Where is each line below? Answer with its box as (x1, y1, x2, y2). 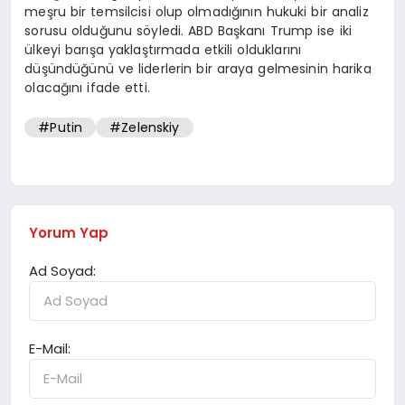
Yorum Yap (29, 222, 109, 242)
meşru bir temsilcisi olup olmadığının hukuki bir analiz (24, 2, 369, 21)
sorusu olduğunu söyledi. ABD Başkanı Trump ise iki (24, 21, 352, 40)
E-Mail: (29, 338, 71, 358)
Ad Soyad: (29, 260, 97, 280)
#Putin (38, 118, 83, 137)
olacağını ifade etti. (24, 78, 150, 97)
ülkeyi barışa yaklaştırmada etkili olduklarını (24, 40, 302, 59)
